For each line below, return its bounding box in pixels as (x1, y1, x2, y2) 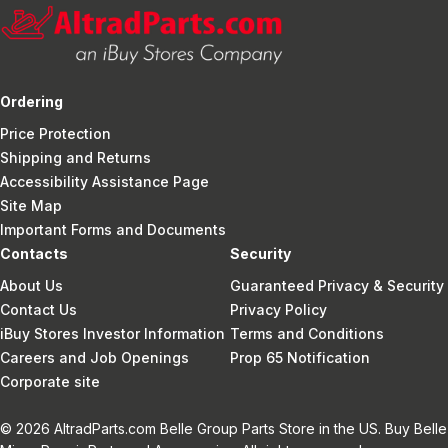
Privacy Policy (229, 300, 327, 318)
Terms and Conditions (229, 324, 384, 342)
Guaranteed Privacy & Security (229, 276, 444, 294)
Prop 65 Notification (229, 348, 370, 366)
